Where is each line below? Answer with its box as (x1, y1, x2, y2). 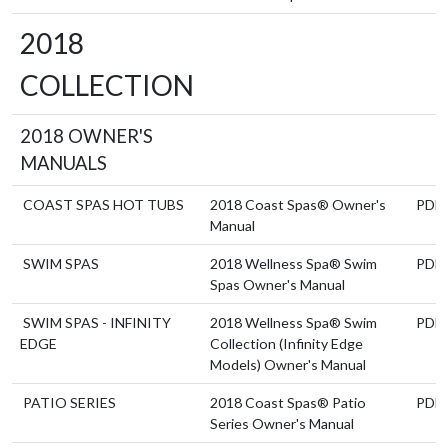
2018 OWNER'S (20, 124, 153, 147)
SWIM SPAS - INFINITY (23, 313, 171, 331)
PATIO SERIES (23, 393, 116, 411)
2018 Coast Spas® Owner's (210, 195, 386, 213)
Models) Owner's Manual (210, 355, 366, 373)
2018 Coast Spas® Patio (210, 393, 366, 411)
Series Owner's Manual (210, 414, 354, 432)
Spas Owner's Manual (210, 275, 345, 293)
